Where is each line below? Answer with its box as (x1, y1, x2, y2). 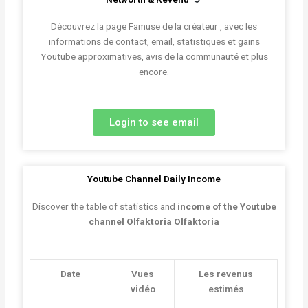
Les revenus (199, 268, 254, 280)
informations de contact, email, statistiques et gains (48, 36, 260, 47)
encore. (139, 66, 169, 78)
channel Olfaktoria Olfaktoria (89, 216, 219, 228)
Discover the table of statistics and (32, 201, 175, 212)
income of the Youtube (175, 201, 276, 212)
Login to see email (109, 116, 199, 129)
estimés (208, 283, 244, 295)
